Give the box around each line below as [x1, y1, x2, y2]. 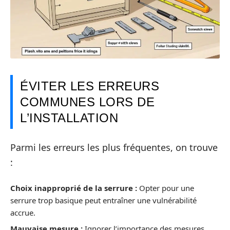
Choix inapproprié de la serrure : [10, 182, 137, 193]
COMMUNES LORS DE [20, 94, 155, 109]
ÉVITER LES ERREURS [20, 79, 159, 93]
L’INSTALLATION [20, 110, 118, 125]
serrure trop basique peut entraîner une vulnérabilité [10, 195, 197, 205]
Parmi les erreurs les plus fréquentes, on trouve [10, 141, 218, 154]
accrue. [10, 207, 35, 218]
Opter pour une [137, 182, 194, 193]
